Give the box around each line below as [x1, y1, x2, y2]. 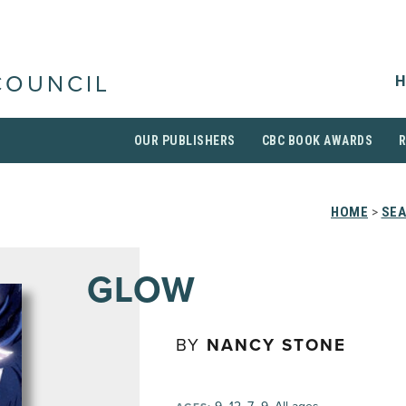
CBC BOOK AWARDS [261, 133, 372, 148]
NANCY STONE [207, 335, 346, 355]
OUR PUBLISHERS [133, 133, 236, 148]
